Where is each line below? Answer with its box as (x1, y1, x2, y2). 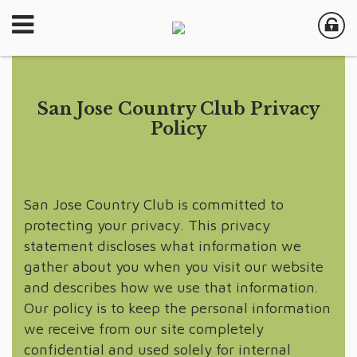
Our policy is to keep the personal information (24, 298, 331, 316)
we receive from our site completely (24, 319, 264, 337)
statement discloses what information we (24, 236, 301, 254)
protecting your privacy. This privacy (24, 215, 270, 233)
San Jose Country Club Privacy (37, 98, 320, 120)
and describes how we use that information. (24, 277, 319, 296)
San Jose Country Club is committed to (24, 194, 284, 213)
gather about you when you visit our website (24, 257, 324, 275)
